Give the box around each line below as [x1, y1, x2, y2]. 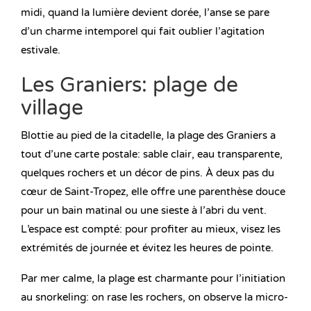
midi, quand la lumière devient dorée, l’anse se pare [21, 6, 269, 19]
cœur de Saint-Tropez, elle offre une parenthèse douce [21, 185, 285, 199]
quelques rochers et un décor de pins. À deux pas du [21, 167, 274, 180]
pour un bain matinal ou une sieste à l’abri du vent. [21, 204, 267, 217]
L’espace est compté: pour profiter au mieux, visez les [21, 223, 280, 236]
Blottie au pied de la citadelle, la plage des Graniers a [21, 129, 276, 142]
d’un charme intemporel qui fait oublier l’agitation [21, 25, 264, 38]
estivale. [21, 44, 60, 57]
